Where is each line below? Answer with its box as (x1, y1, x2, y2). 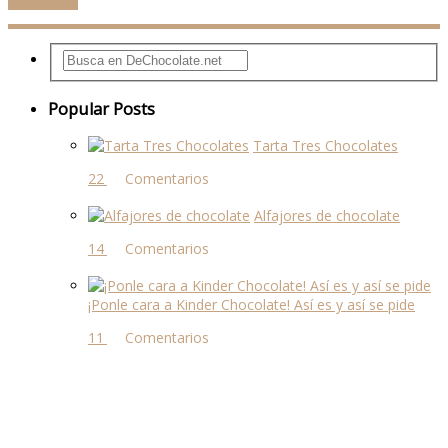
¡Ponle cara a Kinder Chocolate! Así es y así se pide (88, 295, 415, 315)
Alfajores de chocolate (254, 206, 400, 226)
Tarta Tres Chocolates (253, 136, 398, 156)
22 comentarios (88, 169, 190, 189)
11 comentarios (88, 328, 190, 348)
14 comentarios (88, 239, 190, 259)
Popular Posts (48, 98, 155, 121)
